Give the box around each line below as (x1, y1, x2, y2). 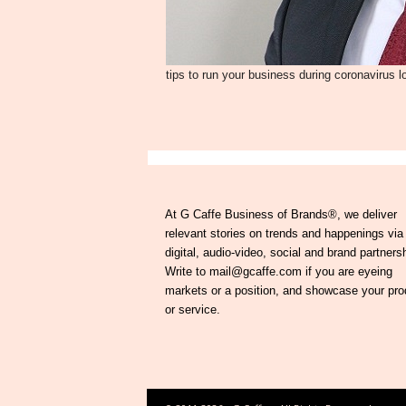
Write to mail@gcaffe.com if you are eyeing (164, 265, 392, 278)
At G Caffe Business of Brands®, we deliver (164, 208, 397, 221)
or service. (164, 303, 220, 316)
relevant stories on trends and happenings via (164, 227, 403, 240)
